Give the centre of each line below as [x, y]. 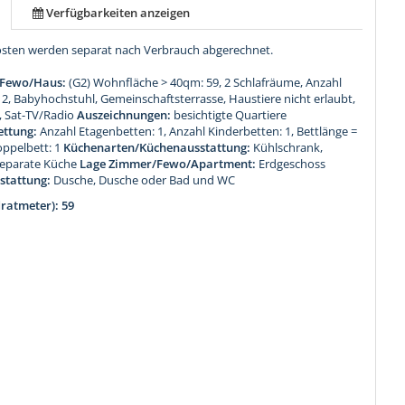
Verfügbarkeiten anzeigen [118, 13]
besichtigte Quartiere [231, 115]
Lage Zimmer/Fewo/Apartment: [168, 164]
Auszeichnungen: [124, 115]
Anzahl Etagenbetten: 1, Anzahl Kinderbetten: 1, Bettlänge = [199, 132]
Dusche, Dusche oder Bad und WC [145, 180]
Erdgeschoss [292, 164]
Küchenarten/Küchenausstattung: [157, 148]
